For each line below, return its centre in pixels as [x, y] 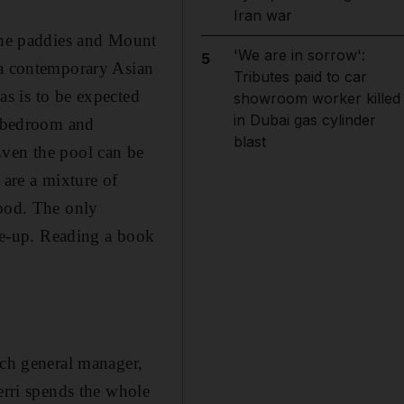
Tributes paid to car [300, 77]
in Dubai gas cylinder [304, 120]
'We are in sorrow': [299, 55]
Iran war [262, 15]
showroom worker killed [317, 98]
